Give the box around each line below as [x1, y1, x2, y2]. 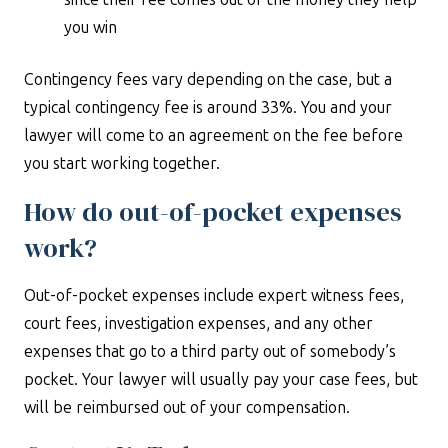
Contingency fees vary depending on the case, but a [24, 70, 392, 89]
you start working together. [24, 154, 220, 173]
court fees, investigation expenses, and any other [24, 314, 373, 333]
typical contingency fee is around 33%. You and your [24, 98, 392, 117]
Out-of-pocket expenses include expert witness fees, [24, 286, 404, 305]
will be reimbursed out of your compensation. [24, 398, 350, 417]
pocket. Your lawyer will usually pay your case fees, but [24, 370, 418, 389]
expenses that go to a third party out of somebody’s [24, 342, 396, 361]
